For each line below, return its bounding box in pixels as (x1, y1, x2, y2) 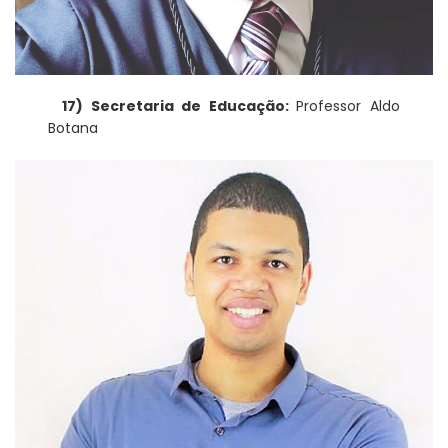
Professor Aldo (296, 96, 400, 117)
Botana (48, 118, 99, 139)
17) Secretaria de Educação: (62, 96, 297, 117)
